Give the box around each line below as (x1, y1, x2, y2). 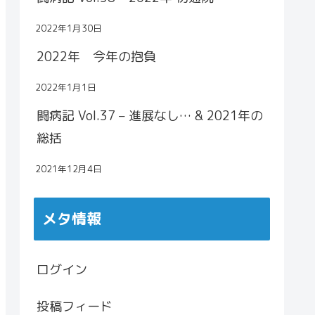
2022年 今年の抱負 (37, 48, 156, 66)
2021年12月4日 (35, 162, 102, 176)
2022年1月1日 (35, 81, 96, 94)
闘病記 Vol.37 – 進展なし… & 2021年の (37, 107, 263, 125)
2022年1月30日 (35, 22, 102, 35)
